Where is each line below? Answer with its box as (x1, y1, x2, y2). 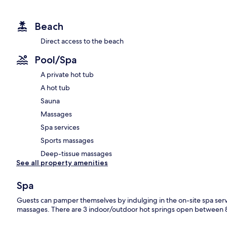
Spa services (41, 122, 80, 132)
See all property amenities (16, 158, 108, 167)
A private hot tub (41, 69, 94, 79)
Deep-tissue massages (41, 148, 112, 158)
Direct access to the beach (41, 36, 124, 46)
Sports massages (41, 135, 94, 145)
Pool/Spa (34, 53, 77, 66)
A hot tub (41, 83, 70, 92)
